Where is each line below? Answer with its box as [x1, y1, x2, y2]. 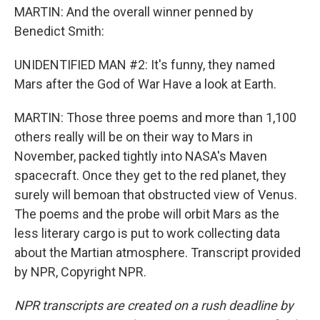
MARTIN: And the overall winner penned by [14, 4, 254, 19]
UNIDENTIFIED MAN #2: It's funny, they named [14, 57, 275, 72]
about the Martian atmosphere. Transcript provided [14, 245, 301, 260]
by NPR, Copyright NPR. [14, 264, 146, 279]
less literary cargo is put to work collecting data [14, 226, 280, 241]
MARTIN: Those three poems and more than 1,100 [14, 110, 296, 125]
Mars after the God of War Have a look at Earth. [14, 76, 276, 91]
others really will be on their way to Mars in [14, 129, 253, 144]
